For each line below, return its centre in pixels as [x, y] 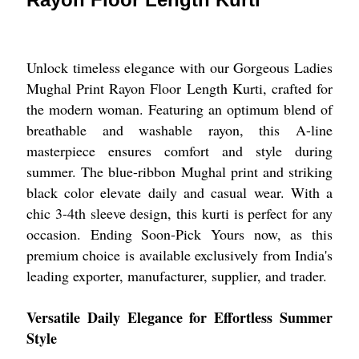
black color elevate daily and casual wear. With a [179, 192]
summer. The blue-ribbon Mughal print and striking [179, 171]
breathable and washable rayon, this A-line [179, 129]
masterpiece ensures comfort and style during [179, 150]
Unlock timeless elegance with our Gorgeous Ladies [179, 67]
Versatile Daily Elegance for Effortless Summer [179, 317]
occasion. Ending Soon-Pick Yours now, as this [179, 234]
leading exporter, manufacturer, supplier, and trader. [176, 275]
